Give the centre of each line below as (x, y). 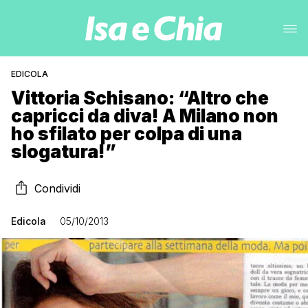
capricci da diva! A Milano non (145, 116)
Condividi (57, 188)
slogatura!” (64, 152)
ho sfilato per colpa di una (126, 134)
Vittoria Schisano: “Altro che (140, 98)
